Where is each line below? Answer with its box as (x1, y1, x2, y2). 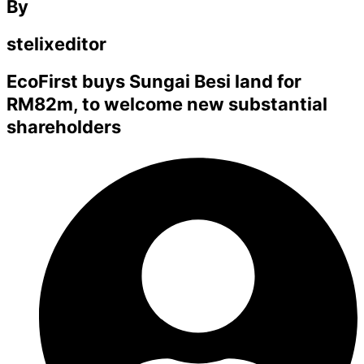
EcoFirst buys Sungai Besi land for (6, 70, 301, 92)
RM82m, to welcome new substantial (6, 93, 327, 115)
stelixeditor (6, 32, 106, 54)
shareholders (6, 115, 121, 137)
